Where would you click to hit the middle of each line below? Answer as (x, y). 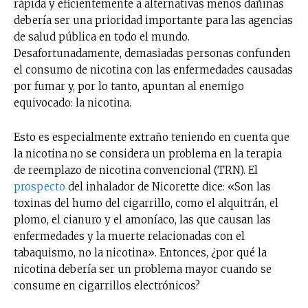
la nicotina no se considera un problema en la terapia (148, 153)
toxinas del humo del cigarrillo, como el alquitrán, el (146, 203)
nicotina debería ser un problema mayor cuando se (143, 269)
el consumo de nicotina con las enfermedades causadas (153, 69)
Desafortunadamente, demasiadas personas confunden (152, 53)
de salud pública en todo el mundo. (102, 36)
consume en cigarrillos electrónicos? (107, 285)
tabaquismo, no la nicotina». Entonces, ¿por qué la (140, 252)
